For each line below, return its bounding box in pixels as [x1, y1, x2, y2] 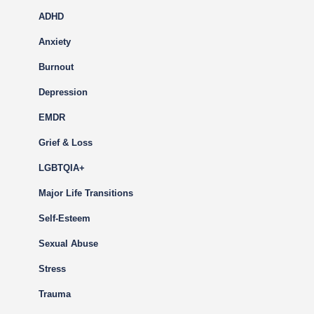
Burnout [39, 62, 74, 72]
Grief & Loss [39, 137, 93, 148]
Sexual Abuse [39, 238, 98, 249]
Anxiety [39, 36, 71, 47]
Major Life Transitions [39, 188, 133, 198]
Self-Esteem [39, 213, 90, 224]
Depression [39, 87, 88, 97]
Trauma [39, 289, 71, 299]
